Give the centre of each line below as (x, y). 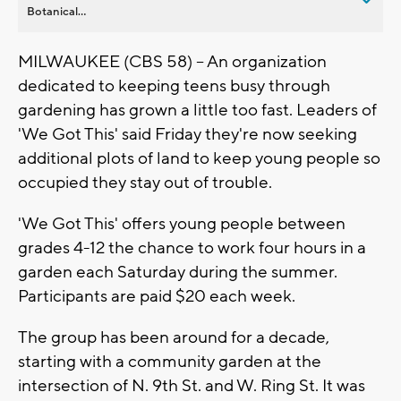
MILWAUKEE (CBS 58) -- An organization (172, 61)
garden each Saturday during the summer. (178, 272)
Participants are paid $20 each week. (158, 296)
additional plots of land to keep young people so (199, 158)
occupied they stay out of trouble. (145, 182)
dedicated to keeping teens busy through (174, 85)
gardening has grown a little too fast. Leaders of (197, 110)
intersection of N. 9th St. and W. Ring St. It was (192, 385)
